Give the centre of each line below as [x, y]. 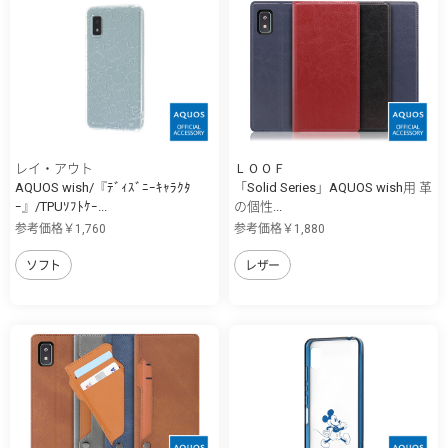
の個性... [258, 207]
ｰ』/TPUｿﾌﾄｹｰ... [61, 207]
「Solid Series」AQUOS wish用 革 [333, 188]
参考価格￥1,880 [279, 229]
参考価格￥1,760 [60, 229]
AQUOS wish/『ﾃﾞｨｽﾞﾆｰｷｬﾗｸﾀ [103, 188]
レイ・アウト [54, 169]
